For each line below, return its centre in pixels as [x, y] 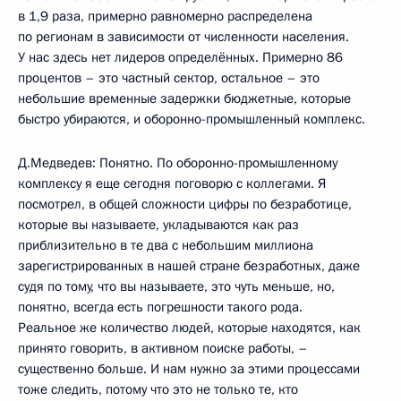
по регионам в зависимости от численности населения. [183, 36]
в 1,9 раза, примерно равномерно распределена [165, 16]
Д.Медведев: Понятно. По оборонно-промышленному [178, 162]
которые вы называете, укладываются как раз [158, 224]
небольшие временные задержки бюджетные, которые [184, 98]
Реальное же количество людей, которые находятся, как [189, 327]
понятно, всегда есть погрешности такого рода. [160, 307]
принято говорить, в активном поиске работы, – [163, 348]
